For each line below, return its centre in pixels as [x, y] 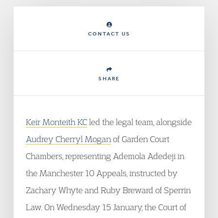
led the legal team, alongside [139, 122]
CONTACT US [109, 34]
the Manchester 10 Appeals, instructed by [102, 173]
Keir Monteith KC [56, 122]
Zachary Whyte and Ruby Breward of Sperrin [108, 190]
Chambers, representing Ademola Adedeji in [105, 156]
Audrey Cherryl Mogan [68, 139]
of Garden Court [140, 139]
